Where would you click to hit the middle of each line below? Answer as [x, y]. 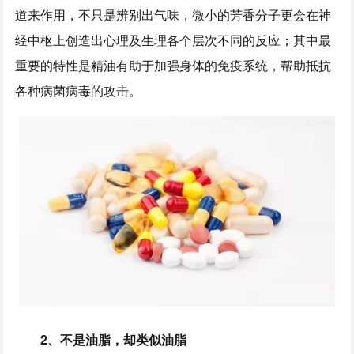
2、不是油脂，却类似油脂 [114, 339]
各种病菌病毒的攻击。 [79, 91]
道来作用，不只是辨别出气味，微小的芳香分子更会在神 [173, 15]
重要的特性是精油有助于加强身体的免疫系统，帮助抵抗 [173, 66]
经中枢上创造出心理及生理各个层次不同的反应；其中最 [173, 40]
